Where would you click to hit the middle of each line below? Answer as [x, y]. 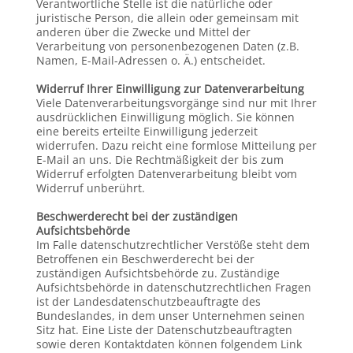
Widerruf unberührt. [90, 188]
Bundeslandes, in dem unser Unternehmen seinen [170, 316]
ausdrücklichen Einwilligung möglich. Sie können [165, 117]
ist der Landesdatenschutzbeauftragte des [148, 301]
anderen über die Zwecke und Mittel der [143, 32]
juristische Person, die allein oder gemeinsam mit [167, 18]
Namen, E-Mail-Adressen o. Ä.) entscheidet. [150, 60]
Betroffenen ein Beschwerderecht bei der [145, 259]
